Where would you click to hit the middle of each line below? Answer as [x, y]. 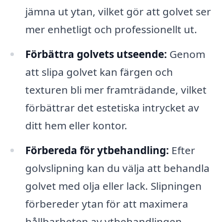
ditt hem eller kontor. [76, 125]
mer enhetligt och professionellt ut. [111, 29]
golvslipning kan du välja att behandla [117, 168]
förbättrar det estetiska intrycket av [112, 107]
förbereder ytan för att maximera [107, 203]
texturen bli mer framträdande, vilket [116, 89]
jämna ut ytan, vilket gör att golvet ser [118, 12]
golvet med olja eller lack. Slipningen [113, 186]
